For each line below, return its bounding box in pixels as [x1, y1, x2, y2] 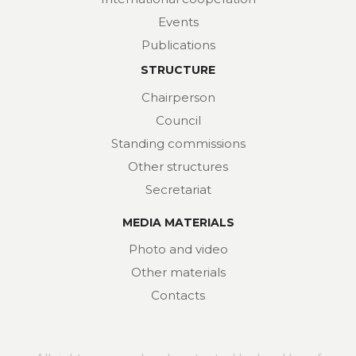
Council [155, 112, 201, 128]
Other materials [130, 265, 226, 281]
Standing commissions [110, 135, 246, 151]
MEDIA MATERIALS [122, 215, 234, 230]
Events [157, 14, 199, 30]
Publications [141, 37, 215, 53]
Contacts [151, 288, 205, 304]
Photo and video [128, 242, 228, 257]
